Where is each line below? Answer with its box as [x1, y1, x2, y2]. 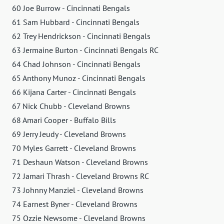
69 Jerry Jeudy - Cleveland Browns [12, 128, 126, 139]
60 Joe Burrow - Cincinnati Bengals [12, 2, 130, 13]
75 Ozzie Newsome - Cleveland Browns [12, 212, 145, 223]
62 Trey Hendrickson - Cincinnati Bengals [12, 30, 150, 41]
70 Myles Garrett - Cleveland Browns [12, 142, 136, 153]
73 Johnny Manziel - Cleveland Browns [12, 184, 143, 195]
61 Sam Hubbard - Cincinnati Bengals [12, 16, 139, 27]
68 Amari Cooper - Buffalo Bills [12, 114, 116, 125]
